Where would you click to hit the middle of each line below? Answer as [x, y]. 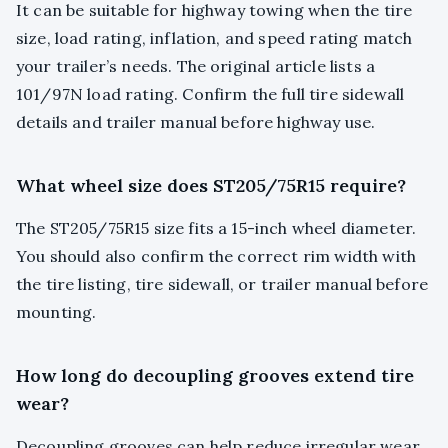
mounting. [56, 312]
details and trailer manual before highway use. [196, 122]
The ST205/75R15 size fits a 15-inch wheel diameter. [216, 228]
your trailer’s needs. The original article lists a [196, 66]
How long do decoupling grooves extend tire [215, 376]
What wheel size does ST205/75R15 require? [211, 186]
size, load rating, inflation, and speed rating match [214, 38]
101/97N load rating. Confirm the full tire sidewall [210, 94]
